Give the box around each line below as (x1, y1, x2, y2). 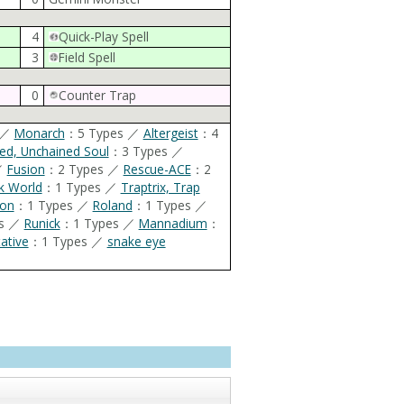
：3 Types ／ (108, 142, 184, 160)
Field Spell (58, 48, 115, 66)
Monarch (14, 124, 65, 142)
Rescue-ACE (123, 160, 191, 178)
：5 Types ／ (64, 124, 143, 142)
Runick (23, 214, 60, 232)
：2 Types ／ (44, 160, 124, 178)
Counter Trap (58, 86, 136, 104)
